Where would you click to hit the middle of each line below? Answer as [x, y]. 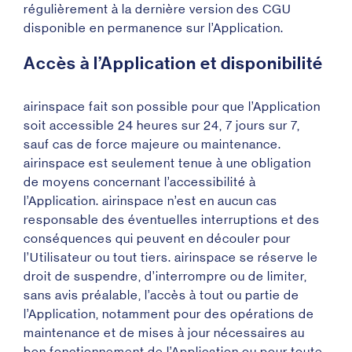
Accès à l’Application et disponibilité [173, 64]
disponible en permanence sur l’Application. [154, 28]
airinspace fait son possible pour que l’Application [172, 106]
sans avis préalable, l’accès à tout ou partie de [161, 295]
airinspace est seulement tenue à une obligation [167, 163]
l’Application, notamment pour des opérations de [169, 314]
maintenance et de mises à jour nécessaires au [164, 333]
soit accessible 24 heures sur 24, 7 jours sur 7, [162, 125]
